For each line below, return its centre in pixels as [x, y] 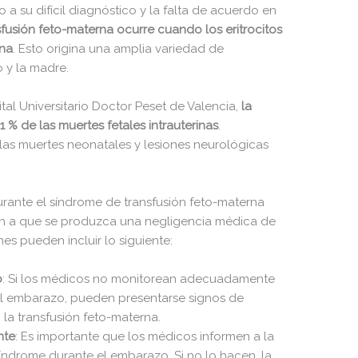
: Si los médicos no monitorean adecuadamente [139, 278]
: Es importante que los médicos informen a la [145, 336]
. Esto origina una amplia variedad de [119, 48]
